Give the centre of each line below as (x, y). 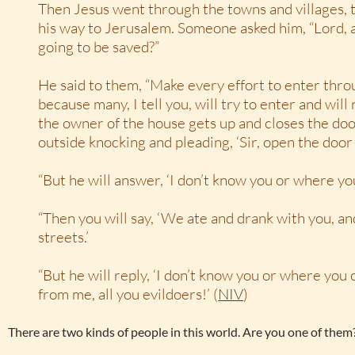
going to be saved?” (99, 47)
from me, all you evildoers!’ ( (128, 294)
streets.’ (64, 237)
